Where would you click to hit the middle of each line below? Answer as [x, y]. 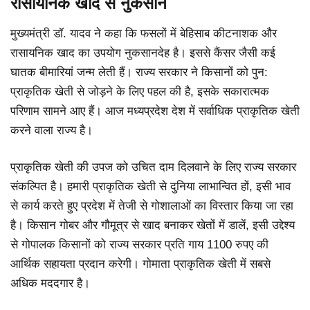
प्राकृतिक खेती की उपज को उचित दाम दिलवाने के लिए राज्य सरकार [153, 167]
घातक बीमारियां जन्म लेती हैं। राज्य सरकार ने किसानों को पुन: [139, 72]
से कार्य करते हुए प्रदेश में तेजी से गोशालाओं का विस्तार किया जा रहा [152, 206]
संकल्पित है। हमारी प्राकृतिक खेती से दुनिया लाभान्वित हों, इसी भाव [151, 187]
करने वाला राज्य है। [52, 130]
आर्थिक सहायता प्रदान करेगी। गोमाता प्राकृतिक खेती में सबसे [140, 264]
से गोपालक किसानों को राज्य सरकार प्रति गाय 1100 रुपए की [139, 245]
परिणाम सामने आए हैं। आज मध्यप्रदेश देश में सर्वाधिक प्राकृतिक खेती [155, 111]
